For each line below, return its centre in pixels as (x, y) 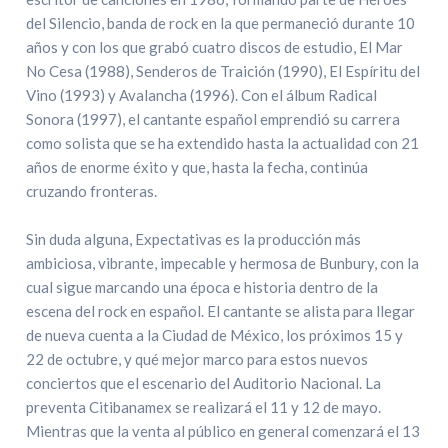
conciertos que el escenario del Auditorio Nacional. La (204, 383)
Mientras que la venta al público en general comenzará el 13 (223, 431)
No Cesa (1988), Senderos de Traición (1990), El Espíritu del (223, 71)
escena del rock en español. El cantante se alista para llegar (221, 311)
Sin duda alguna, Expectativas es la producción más (194, 239)
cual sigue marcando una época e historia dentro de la (202, 287)
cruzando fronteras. (92, 191)
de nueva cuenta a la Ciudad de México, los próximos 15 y (215, 335)
